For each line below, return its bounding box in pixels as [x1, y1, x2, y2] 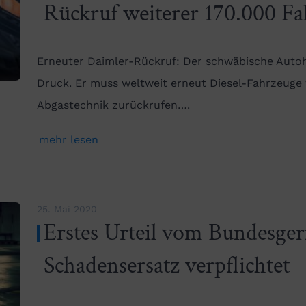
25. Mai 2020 [37, 204, 97, 215]
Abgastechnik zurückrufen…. [37, 98, 190, 112]
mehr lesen [39, 133, 98, 147]
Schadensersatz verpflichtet [44, 251, 290, 281]
